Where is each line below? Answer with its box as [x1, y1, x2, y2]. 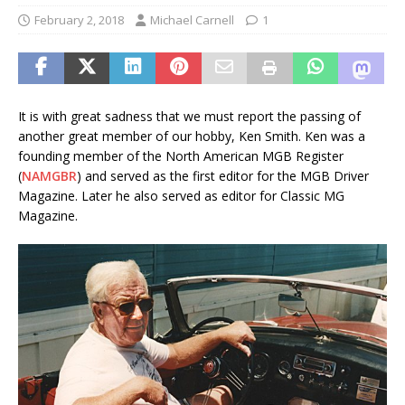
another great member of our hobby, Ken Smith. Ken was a [18, 127, 365, 145]
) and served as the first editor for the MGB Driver [77, 166, 369, 184]
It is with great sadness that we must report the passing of [18, 107, 361, 125]
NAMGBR [22, 166, 77, 184]
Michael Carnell [150, 11, 234, 28]
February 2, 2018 [34, 11, 124, 28]
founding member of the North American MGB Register [18, 146, 344, 165]
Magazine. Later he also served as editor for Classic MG [18, 186, 344, 204]
